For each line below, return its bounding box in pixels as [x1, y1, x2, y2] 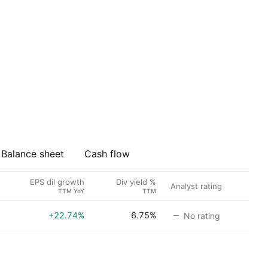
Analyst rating [170, 181, 222, 191]
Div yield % [116, 176, 156, 187]
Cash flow [84, 148, 130, 160]
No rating [184, 210, 220, 221]
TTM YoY [58, 187, 84, 194]
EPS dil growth [30, 176, 84, 187]
